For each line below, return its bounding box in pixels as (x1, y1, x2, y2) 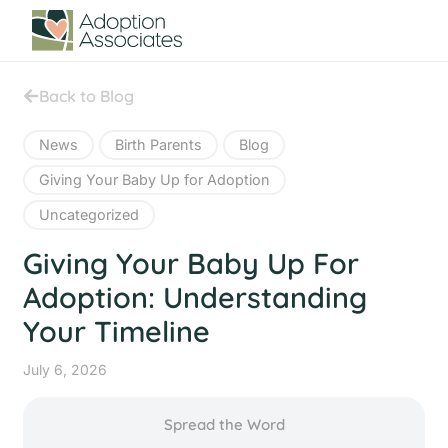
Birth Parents (115, 135, 203, 153)
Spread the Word (163, 414, 285, 434)
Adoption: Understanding (23, 278, 368, 315)
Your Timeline (23, 312, 211, 349)
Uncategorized (39, 205, 140, 223)
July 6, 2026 (23, 360, 108, 378)
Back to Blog (39, 85, 135, 106)
